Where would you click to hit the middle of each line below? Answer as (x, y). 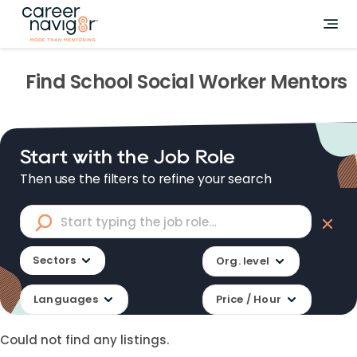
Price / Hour (248, 299)
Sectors (55, 260)
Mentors (306, 82)
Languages (66, 299)
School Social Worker (168, 82)
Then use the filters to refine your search (146, 179)
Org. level (243, 261)
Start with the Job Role (128, 157)
